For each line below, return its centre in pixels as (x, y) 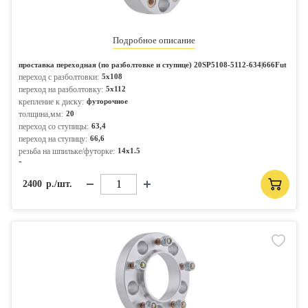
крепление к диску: (51, 102)
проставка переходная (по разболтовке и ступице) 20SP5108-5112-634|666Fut (153, 65)
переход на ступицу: (53, 139)
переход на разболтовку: (61, 89)
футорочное (107, 101)
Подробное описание (154, 40)
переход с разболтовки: (59, 77)
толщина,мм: (41, 114)
